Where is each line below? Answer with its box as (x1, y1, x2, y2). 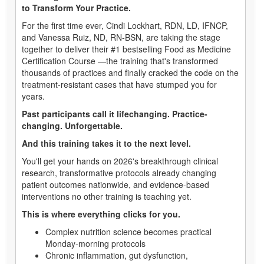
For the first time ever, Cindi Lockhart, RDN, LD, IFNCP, (22, 19, 228, 31)
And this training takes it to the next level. (22, 137, 191, 149)
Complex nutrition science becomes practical (45, 225, 212, 237)
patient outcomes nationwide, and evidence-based (22, 178, 209, 190)
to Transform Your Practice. (22, 1, 131, 14)
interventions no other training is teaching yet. (22, 190, 192, 202)
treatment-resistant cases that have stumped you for (22, 78, 217, 90)
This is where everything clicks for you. (22, 207, 180, 220)
